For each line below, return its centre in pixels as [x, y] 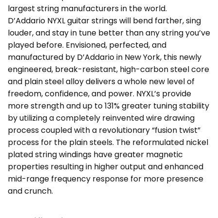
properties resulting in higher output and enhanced [106, 167]
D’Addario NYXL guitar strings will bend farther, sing [104, 21]
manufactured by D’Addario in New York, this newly [105, 57]
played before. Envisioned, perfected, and [87, 45]
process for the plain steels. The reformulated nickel [108, 142]
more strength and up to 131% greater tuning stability [109, 106]
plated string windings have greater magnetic [95, 154]
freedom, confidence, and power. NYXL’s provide [100, 94]
